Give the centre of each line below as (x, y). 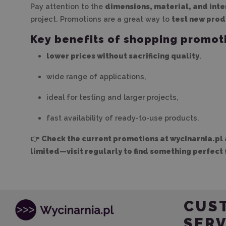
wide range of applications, (96, 77)
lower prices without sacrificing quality (123, 56)
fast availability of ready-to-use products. (123, 118)
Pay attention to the (68, 7)
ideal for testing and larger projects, (112, 97)
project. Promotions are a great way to (101, 19)
